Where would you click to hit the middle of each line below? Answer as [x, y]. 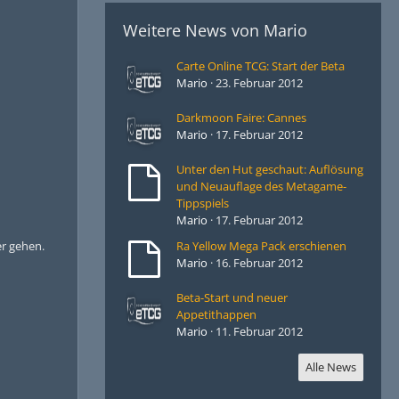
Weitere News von [193, 30]
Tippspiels [203, 203]
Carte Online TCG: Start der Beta [261, 65]
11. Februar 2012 [260, 331]
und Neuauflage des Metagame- [261, 186]
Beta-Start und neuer [232, 297]
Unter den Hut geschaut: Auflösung [270, 169]
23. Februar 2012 [260, 82]
